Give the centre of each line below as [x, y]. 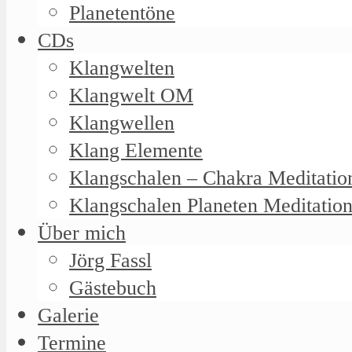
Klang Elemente [136, 150]
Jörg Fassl [110, 260]
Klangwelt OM [131, 95]
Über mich [82, 233]
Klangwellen [122, 123]
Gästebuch [113, 288]
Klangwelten [122, 68]
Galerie [68, 315]
